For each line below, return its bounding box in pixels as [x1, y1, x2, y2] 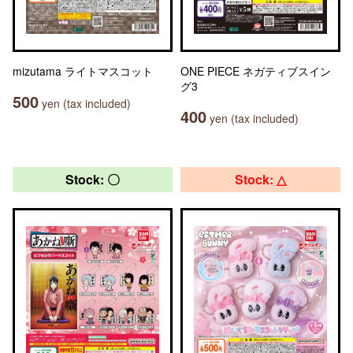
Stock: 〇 [65, 170, 120, 188]
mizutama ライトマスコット [13, 63, 153, 79]
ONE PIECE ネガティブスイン [180, 63, 331, 79]
